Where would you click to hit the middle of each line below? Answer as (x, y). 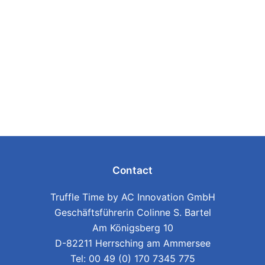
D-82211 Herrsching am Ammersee (132, 243)
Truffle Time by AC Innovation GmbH (132, 197)
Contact (132, 170)
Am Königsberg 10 (132, 227)
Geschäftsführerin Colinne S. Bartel (132, 212)
